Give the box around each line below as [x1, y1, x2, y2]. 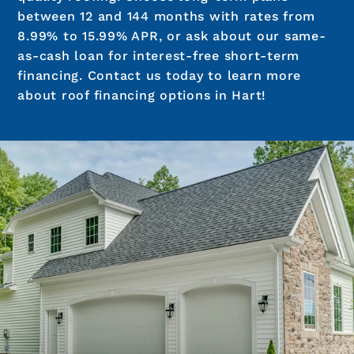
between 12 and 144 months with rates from [17, 9, 316, 24]
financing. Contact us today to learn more [17, 68, 302, 84]
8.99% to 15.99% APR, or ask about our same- [17, 28, 326, 44]
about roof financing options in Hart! [17, 88, 267, 104]
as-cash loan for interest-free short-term [17, 48, 300, 64]
